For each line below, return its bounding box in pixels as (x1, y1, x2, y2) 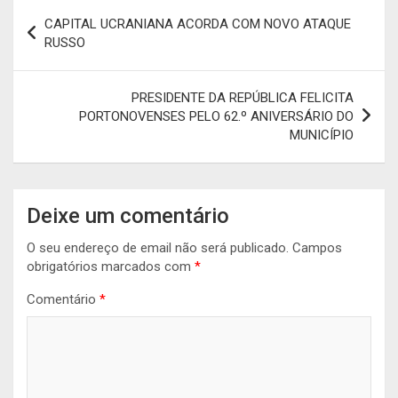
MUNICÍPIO (290, 126, 354, 143)
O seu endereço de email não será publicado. (27, 239, 289, 256)
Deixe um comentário (27, 203, 229, 228)
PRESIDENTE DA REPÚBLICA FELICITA (131, 89, 354, 106)
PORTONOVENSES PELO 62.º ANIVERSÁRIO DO (79, 107, 354, 124)
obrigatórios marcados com (27, 258, 195, 275)
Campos (292, 239, 342, 256)
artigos (12, 53, 85, 80)
